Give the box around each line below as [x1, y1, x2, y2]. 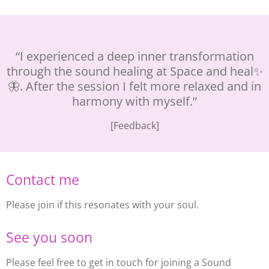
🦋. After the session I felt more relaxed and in [8, 77, 261, 95]
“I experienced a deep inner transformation [15, 47, 254, 65]
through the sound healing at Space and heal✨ [6, 62, 263, 80]
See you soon [6, 228, 96, 247]
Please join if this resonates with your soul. [6, 198, 201, 212]
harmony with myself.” [72, 92, 197, 110]
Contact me [6, 170, 79, 190]
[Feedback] [110, 119, 159, 133]
